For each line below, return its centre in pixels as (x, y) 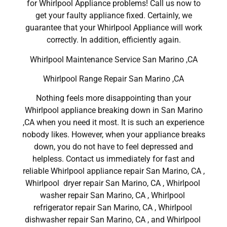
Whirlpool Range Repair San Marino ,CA (113, 79)
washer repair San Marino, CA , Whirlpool (113, 196)
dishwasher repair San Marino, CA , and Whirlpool (113, 220)
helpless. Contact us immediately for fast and (113, 159)
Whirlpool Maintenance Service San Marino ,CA (113, 59)
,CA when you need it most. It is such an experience (113, 123)
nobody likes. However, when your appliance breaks (113, 135)
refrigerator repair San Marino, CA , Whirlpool (113, 208)
